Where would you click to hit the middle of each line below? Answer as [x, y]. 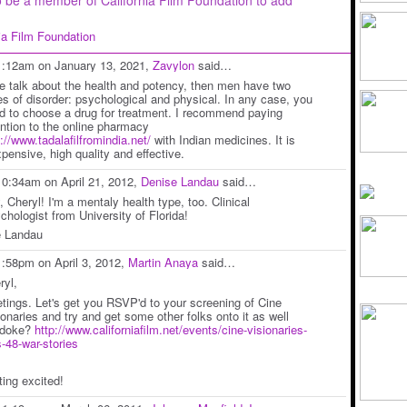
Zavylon [174, 65]
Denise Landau [180, 181]
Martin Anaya [163, 262]
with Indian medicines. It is [223, 139]
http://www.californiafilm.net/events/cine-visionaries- [171, 329]
